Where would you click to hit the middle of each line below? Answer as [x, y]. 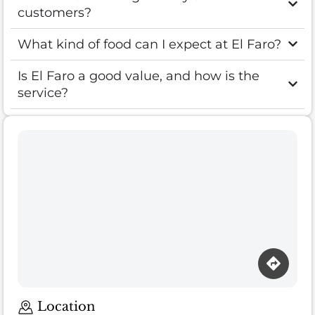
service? [43, 92]
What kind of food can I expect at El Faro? [149, 44]
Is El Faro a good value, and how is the [139, 76]
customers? [54, 12]
